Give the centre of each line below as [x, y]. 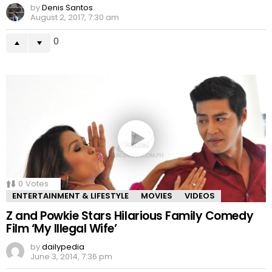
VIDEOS [200, 196]
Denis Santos [67, 7]
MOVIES [157, 196]
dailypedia [63, 247]
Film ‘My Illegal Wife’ [62, 229]
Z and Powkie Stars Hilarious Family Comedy [130, 216]
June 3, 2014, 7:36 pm [71, 257]
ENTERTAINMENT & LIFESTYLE [70, 196]
